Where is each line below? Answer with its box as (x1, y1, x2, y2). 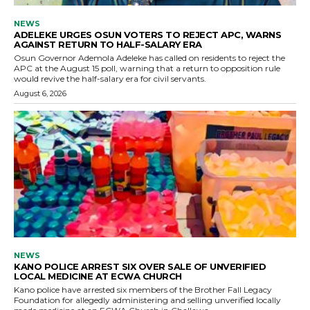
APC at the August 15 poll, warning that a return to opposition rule (14, 62, 280, 73)
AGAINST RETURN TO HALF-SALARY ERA (14, 38, 202, 50)
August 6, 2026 (14, 88, 66, 98)
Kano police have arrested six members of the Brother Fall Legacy (14, 284, 272, 295)
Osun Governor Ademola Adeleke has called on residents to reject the (14, 52, 285, 63)
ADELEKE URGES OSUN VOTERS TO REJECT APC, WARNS (14, 28, 281, 40)
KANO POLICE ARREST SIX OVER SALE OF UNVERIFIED (14, 261, 266, 273)
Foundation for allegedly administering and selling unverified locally (14, 295, 281, 306)
